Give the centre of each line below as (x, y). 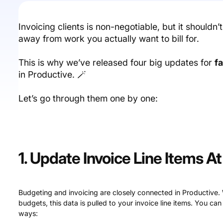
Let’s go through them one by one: (88, 98)
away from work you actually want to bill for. (109, 38)
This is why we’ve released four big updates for (117, 62)
